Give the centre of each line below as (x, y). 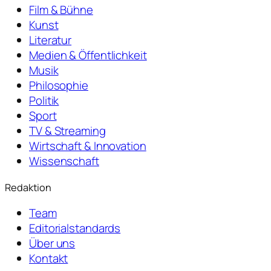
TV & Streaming (67, 131)
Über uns (52, 243)
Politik (44, 101)
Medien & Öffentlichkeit (88, 55)
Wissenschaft (64, 161)
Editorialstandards (75, 228)
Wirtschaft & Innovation (88, 146)
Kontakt (49, 259)
